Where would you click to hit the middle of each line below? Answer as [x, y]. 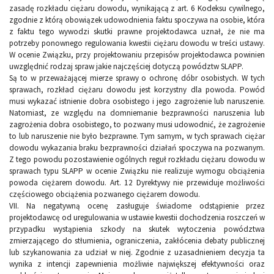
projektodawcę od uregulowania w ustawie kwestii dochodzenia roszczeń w [137, 218]
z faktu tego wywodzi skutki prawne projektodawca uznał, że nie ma [137, 32]
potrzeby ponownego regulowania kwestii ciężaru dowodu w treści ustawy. [137, 43]
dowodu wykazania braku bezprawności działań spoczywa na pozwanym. [137, 148]
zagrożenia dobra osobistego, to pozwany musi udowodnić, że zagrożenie [137, 125]
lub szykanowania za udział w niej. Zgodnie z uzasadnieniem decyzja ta [137, 253]
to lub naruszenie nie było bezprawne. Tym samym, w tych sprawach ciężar [137, 136]
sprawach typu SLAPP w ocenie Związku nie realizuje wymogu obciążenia [137, 171]
